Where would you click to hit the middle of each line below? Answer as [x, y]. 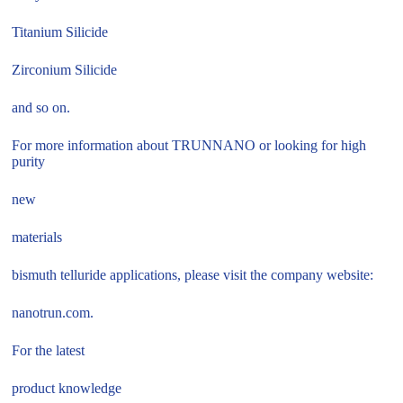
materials [37, 237]
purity [29, 162]
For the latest [49, 351]
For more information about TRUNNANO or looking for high [189, 146]
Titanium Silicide [60, 32]
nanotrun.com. [53, 313]
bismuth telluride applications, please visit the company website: [193, 275]
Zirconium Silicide [65, 70]
